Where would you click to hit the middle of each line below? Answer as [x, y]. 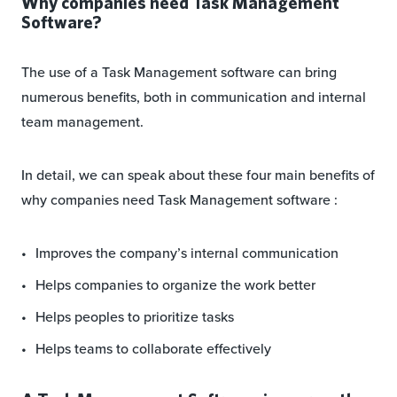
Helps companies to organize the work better [175, 285]
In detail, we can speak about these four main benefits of [198, 175]
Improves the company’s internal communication [187, 253]
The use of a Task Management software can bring [179, 73]
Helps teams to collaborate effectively [153, 349]
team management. [82, 122]
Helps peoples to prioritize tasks [135, 317]
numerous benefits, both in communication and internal [194, 97]
